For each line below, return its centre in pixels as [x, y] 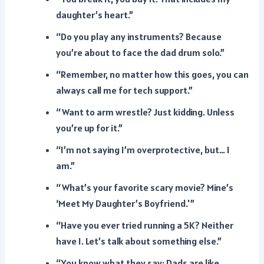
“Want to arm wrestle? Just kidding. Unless [145, 112]
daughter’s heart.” [94, 15]
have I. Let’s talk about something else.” [138, 241]
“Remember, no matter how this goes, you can [152, 74]
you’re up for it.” [89, 128]
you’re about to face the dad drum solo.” [140, 52]
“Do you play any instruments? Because [138, 37]
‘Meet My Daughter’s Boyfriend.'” [125, 203]
